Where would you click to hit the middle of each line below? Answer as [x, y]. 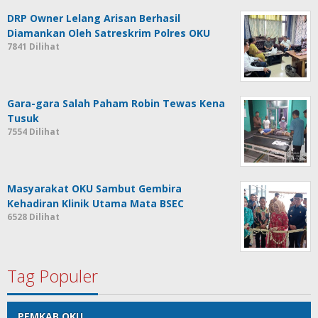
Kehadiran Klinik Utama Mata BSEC [95, 203]
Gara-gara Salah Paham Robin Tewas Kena [116, 103]
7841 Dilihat [33, 46]
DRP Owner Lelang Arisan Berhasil [94, 18]
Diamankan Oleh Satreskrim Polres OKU [109, 33]
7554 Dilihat [33, 131]
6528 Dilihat [33, 216]
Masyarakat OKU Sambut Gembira [94, 188]
